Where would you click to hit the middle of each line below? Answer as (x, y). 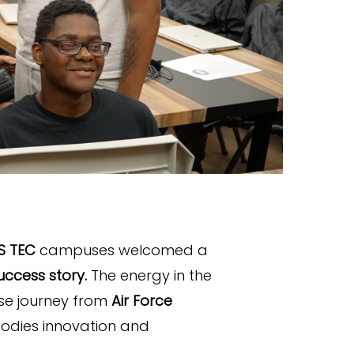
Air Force (142, 300)
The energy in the (149, 275)
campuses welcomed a (122, 250)
